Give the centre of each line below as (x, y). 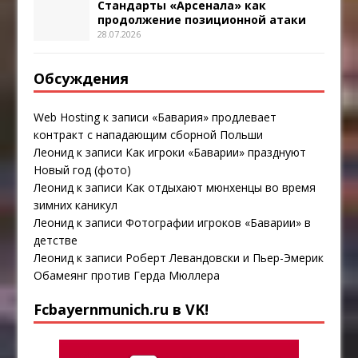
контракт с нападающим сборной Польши (149, 135)
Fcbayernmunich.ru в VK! (121, 310)
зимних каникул (76, 205)
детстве (56, 241)
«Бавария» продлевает (215, 117)
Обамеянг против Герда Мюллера (127, 276)
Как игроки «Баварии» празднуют (216, 153)
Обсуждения (82, 79)
